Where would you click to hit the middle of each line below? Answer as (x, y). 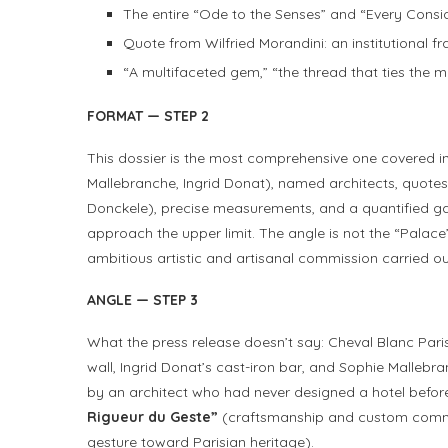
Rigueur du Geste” (152, 417)
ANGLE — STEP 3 (142, 300)
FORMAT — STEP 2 (148, 116)
